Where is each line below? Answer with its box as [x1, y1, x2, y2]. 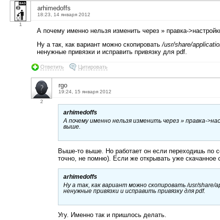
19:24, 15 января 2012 [58, 88, 111, 94]
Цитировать [78, 63, 108, 70]
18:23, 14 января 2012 [37, 12, 90, 18]
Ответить [40, 63, 64, 70]
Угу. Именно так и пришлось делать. [58, 211, 166, 219]
